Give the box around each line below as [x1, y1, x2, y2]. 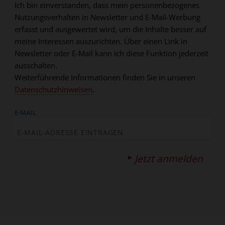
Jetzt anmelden [135, 151, 203, 165]
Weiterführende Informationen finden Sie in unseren [14, 72, 195, 83]
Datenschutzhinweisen [14, 84, 92, 95]
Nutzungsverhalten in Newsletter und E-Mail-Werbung [14, 12, 200, 23]
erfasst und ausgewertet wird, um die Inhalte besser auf [14, 24, 206, 35]
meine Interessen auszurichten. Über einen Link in [14, 36, 187, 47]
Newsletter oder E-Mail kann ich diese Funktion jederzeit [14, 48, 208, 59]
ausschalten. [14, 60, 57, 71]
